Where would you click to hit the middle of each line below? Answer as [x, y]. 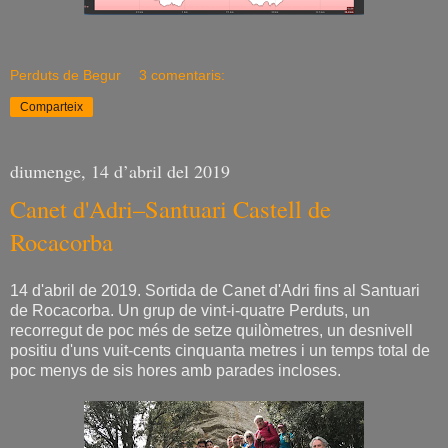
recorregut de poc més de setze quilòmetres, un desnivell [211, 331]
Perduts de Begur [65, 74]
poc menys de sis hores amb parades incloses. [175, 371]
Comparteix [51, 106]
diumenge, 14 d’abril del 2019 [120, 170]
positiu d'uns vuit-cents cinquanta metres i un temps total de [220, 351]
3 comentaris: [182, 74]
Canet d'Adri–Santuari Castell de [170, 208]
